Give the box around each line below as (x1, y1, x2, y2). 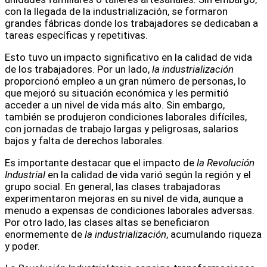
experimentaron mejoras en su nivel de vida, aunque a (5, 193, 243, 205)
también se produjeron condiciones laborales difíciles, (5, 111, 247, 123)
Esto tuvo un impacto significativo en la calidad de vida (5, 51, 252, 64)
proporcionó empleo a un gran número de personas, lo (5, 75, 246, 88)
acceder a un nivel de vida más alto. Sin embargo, (5, 99, 225, 111)
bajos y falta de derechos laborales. (5, 135, 164, 147)
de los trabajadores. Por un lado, (5, 63, 152, 76)
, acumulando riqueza (166, 228, 262, 241)
